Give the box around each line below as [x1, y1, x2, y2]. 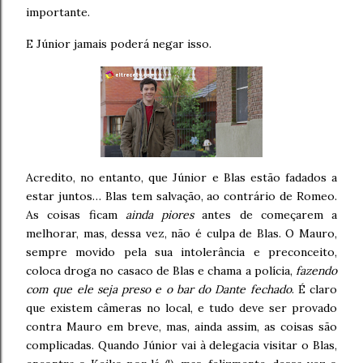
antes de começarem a [194, 207, 337, 222]
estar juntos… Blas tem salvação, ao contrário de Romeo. [26, 189, 337, 203]
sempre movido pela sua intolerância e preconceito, [26, 245, 337, 259]
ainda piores [125, 207, 194, 222]
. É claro [291, 282, 337, 297]
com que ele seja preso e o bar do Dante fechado [26, 282, 292, 297]
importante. [26, 5, 90, 19]
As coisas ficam [26, 207, 126, 222]
